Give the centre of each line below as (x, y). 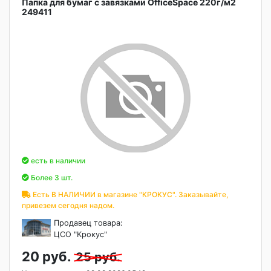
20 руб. (46, 256)
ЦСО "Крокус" (81, 234)
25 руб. (98, 257)
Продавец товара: (89, 223)
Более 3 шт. (51, 178)
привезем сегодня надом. (68, 205)
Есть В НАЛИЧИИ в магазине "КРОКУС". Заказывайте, (129, 194)
